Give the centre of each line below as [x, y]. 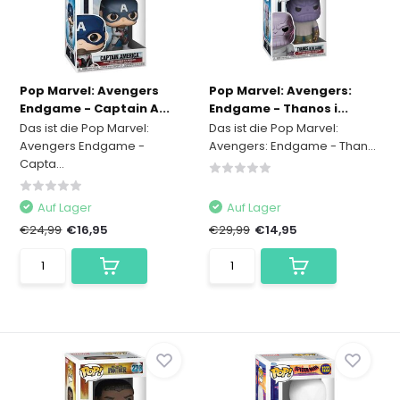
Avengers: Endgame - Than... [292, 146]
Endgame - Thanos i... [279, 109]
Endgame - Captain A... [95, 109]
